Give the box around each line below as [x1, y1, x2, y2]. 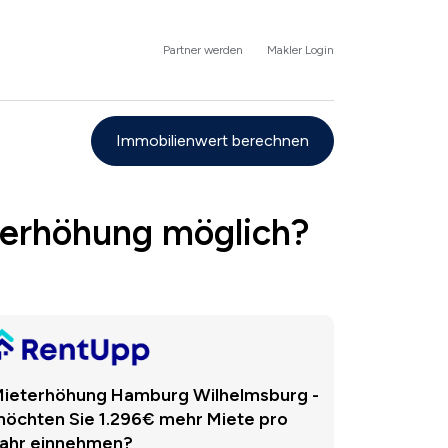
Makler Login [267, 42, 334, 57]
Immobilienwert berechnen [116, 130, 309, 150]
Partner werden [163, 42, 243, 57]
